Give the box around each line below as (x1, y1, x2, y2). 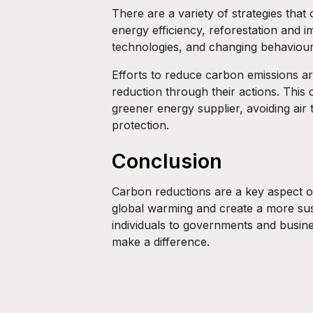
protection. (112, 118, 169, 132)
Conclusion (112, 149, 222, 173)
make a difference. (112, 235, 210, 249)
